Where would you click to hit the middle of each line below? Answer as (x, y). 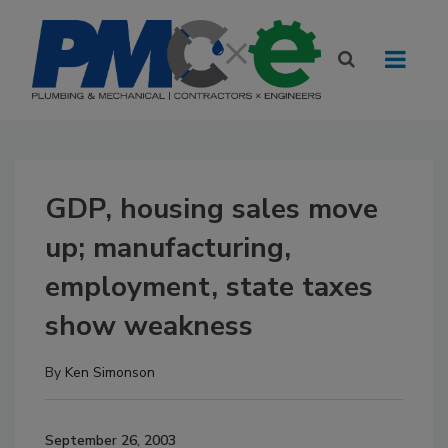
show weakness (149, 326)
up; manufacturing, (168, 248)
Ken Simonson (110, 372)
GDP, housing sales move (211, 209)
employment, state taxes (209, 287)
